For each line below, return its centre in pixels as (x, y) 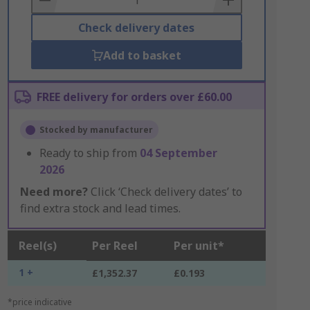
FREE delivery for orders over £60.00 (134, 97)
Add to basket (142, 55)
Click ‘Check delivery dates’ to (165, 192)
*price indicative (39, 302)
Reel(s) (37, 246)
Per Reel (115, 246)
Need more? (54, 192)
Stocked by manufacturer (96, 130)
